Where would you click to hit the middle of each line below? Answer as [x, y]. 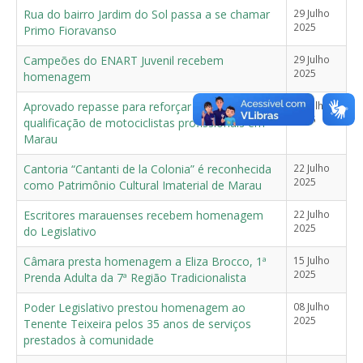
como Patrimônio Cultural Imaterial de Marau [143, 185]
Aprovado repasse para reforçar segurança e [141, 106]
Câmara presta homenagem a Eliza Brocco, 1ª [145, 261]
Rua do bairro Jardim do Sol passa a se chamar [147, 14]
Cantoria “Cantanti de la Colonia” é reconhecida [147, 169]
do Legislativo [60, 231]
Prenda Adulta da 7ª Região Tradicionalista [135, 277]
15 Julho [312, 260]
